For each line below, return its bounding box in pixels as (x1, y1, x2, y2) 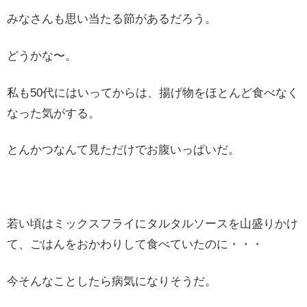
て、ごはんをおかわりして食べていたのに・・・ (7, 237, 263, 251)
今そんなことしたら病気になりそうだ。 (7, 274, 217, 288)
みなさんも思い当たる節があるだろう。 (7, 12, 217, 25)
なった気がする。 (7, 106, 100, 120)
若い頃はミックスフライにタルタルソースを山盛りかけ (7, 217, 298, 230)
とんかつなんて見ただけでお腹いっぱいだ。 (7, 143, 240, 157)
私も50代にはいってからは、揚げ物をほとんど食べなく (7, 86, 299, 99)
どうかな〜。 (7, 49, 77, 62)
